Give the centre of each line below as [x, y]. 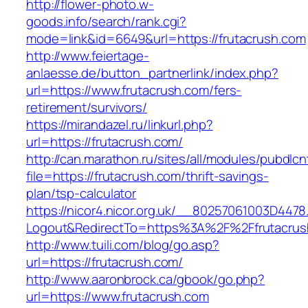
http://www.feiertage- [88, 56]
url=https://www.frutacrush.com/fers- [134, 90]
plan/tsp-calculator [81, 194]
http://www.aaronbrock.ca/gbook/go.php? [146, 279]
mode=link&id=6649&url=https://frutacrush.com [166, 39]
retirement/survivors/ [87, 108]
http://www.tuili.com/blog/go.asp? [123, 245]
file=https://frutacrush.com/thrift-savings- [147, 176]
